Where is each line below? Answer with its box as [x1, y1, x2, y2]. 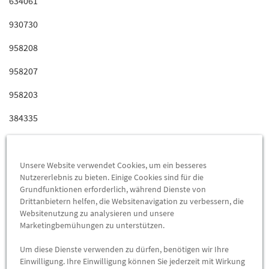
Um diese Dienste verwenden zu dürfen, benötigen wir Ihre [20, 243, 229, 255]
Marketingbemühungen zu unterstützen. [20, 219, 165, 231]
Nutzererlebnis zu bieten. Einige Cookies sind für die [20, 171, 204, 183]
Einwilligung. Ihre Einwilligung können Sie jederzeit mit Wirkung [20, 255, 246, 267]
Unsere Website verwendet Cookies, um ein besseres [20, 159, 207, 171]
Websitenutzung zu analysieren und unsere [20, 207, 175, 219]
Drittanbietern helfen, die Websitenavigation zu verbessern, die [20, 195, 244, 207]
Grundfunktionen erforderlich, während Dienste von [20, 183, 207, 195]
